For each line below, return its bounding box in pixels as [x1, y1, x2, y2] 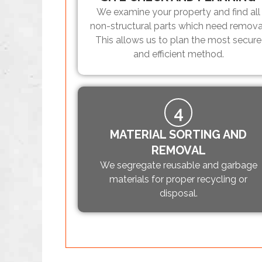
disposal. [159, 188, 198, 199]
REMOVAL [151, 143, 206, 158]
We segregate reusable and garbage [99, 160, 257, 171]
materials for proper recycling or [109, 174, 248, 185]
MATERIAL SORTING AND [110, 127, 247, 142]
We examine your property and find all [96, 6, 261, 18]
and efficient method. [133, 49, 224, 60]
